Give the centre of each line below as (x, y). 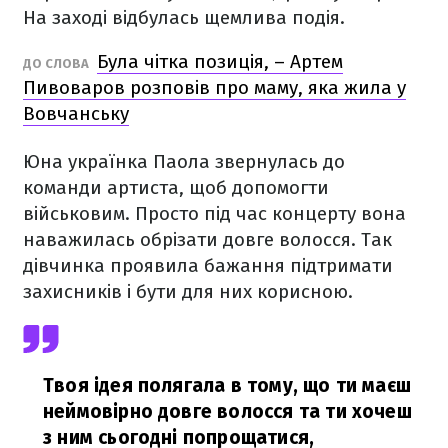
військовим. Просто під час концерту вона (214, 213)
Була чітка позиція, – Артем (220, 61)
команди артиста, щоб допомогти (176, 187)
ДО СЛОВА (57, 63)
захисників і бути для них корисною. (188, 291)
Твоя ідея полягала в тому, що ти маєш (227, 385)
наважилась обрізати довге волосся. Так (207, 239)
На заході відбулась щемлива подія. (184, 17)
